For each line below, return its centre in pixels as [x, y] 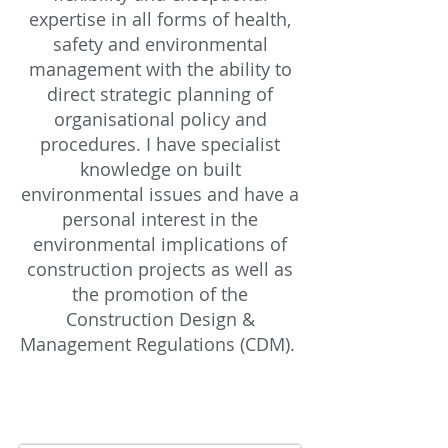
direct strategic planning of [160, 94]
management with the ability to [160, 69]
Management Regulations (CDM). [160, 344]
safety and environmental [160, 44]
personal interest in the [160, 219]
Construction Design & [160, 319]
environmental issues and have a [160, 194]
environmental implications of [160, 244]
